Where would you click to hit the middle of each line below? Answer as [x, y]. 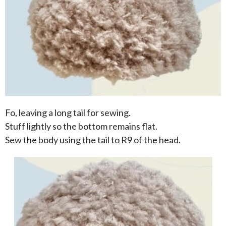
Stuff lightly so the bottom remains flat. [81, 126]
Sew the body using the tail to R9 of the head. [93, 140]
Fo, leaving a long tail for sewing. [68, 113]
